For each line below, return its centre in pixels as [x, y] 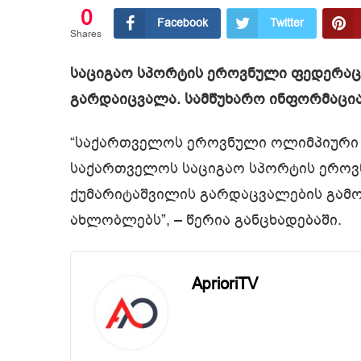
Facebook [183, 23]
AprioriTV [225, 284]
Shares [86, 33]
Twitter [287, 23]
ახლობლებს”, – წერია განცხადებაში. [206, 220]
